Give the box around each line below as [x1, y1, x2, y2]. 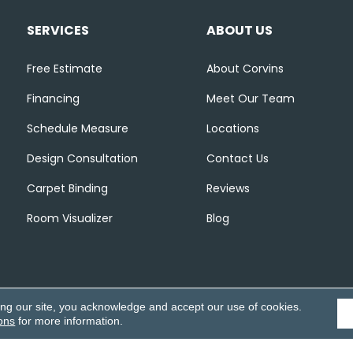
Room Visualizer [26, 210, 113, 226]
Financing [26, 91, 80, 106]
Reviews [206, 180, 250, 196]
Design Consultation [26, 150, 138, 166]
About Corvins [206, 61, 284, 76]
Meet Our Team [206, 91, 295, 106]
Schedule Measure [26, 121, 128, 136]
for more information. [15, 314, 124, 327]
